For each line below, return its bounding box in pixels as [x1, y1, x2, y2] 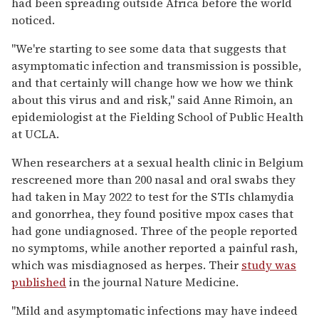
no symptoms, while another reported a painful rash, [11, 239, 298, 256]
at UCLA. [11, 125, 59, 142]
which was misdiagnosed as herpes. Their [11, 256, 241, 273]
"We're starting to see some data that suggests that [11, 40, 286, 56]
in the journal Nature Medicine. [66, 273, 239, 290]
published [11, 273, 66, 290]
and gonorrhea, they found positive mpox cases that [11, 205, 293, 221]
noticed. [11, 11, 55, 28]
